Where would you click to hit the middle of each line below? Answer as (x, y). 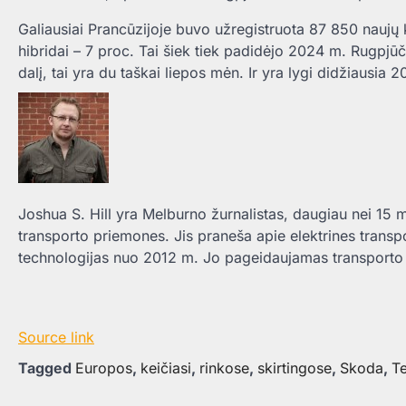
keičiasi (166, 368)
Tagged (47, 368)
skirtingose (295, 368)
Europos (104, 368)
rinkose (224, 368)
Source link (56, 338)
